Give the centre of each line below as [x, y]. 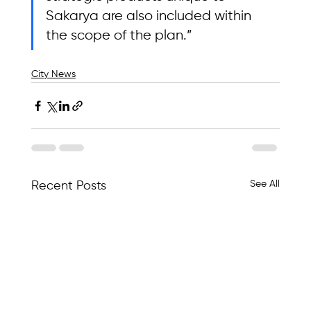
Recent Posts [68, 186]
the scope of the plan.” [119, 36]
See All [265, 184]
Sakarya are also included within [150, 17]
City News [53, 75]
